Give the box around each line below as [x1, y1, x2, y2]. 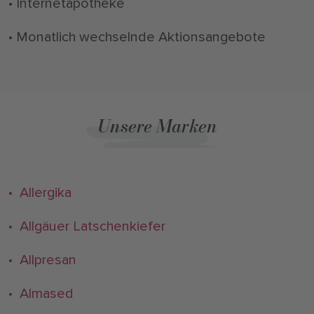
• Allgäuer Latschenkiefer [8, 218, 165, 235]
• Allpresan [8, 252, 76, 269]
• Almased [8, 285, 74, 303]
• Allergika [8, 184, 71, 202]
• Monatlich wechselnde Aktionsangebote [8, 29, 266, 46]
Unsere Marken [97, 113, 217, 140]
